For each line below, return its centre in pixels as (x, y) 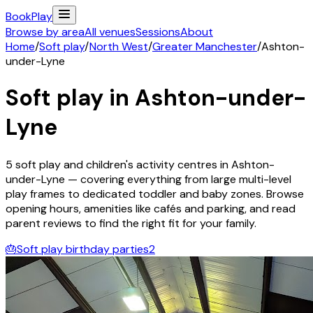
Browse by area (45, 32)
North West (119, 46)
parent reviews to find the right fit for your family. (131, 223)
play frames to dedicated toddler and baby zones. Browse (155, 194)
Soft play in (67, 98)
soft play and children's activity (95, 164)
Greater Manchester (205, 46)
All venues (110, 32)
